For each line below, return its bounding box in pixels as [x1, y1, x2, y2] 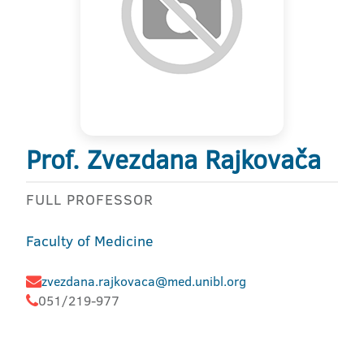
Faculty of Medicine [26, 231, 154, 251]
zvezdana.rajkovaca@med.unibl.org [41, 272, 246, 290]
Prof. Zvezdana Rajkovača [26, 141, 321, 177]
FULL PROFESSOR [26, 189, 154, 210]
